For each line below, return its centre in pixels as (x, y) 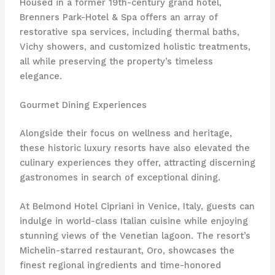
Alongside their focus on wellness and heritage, (126, 134)
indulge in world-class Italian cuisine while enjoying (134, 221)
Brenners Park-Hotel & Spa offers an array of (118, 17)
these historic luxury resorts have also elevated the (134, 148)
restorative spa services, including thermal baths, (129, 32)
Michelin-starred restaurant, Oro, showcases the (127, 251)
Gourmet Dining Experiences (83, 105)
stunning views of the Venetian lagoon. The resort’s (135, 236)
